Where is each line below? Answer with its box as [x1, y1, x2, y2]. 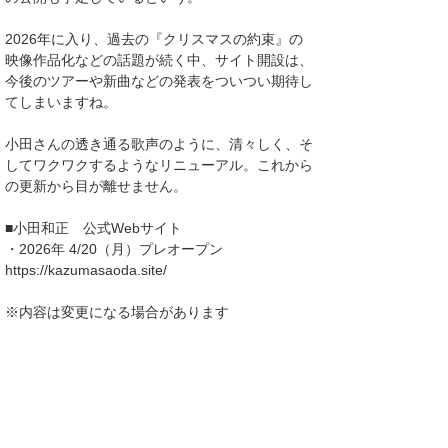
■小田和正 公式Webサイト [5, 220, 182, 236]
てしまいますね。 [5, 94, 117, 110]
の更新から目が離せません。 [5, 178, 187, 194]
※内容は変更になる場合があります [5, 304, 229, 320]
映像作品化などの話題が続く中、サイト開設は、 [5, 52, 313, 68]
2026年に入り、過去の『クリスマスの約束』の [5, 31, 303, 47]
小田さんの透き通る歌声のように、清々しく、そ [5, 136, 313, 152]
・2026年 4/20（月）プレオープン [5, 241, 223, 257]
